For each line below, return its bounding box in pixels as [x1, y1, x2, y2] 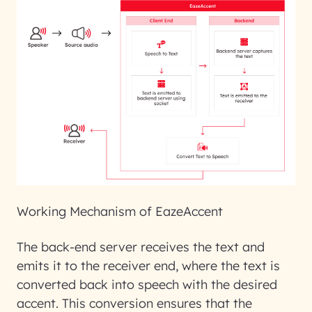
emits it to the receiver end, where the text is [17, 258, 280, 274]
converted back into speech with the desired [17, 276, 277, 292]
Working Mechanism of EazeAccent [17, 203, 223, 219]
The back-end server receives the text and [17, 239, 265, 255]
